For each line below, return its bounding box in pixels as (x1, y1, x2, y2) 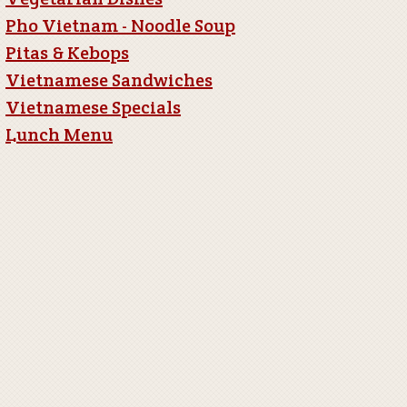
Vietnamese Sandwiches (5, 68, 213, 92)
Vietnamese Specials (5, 95, 181, 119)
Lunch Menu (5, 123, 113, 146)
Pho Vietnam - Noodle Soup (5, 14, 235, 37)
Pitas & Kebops (5, 41, 129, 65)
